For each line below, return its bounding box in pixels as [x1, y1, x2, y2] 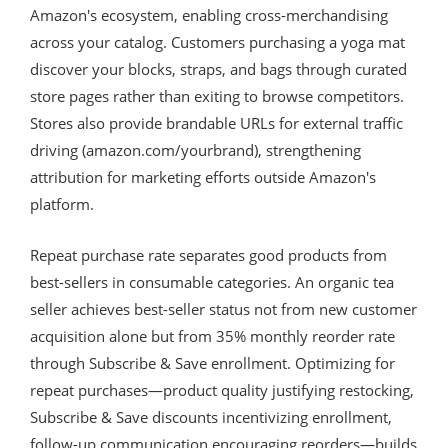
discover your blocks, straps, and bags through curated [30, 58, 407, 79]
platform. [30, 193, 94, 214]
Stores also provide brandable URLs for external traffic [30, 112, 403, 133]
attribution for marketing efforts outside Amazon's [30, 166, 376, 187]
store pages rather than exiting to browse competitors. [30, 85, 404, 106]
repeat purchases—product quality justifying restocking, [30, 379, 414, 400]
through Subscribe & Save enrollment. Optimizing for [30, 352, 395, 373]
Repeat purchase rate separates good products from [30, 244, 387, 265]
